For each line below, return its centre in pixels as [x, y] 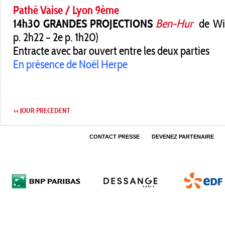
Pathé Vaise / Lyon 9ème [66, 10]
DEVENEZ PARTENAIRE [183, 136]
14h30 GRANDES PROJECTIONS [83, 24]
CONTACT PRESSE [115, 136]
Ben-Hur [175, 24]
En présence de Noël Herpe [70, 65]
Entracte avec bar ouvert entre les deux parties [111, 51]
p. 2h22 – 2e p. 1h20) [56, 37]
